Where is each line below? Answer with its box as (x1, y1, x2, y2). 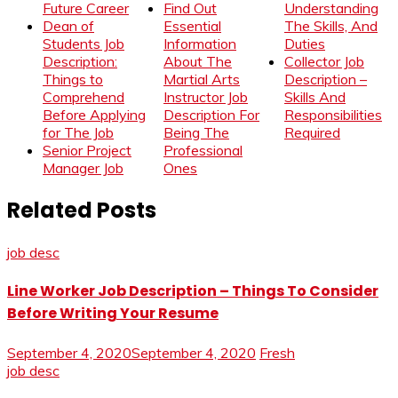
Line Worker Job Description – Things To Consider (7, 281, 378, 302)
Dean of (43, 17, 94, 36)
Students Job (43, 35, 124, 53)
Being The (163, 123, 229, 142)
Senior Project (43, 141, 131, 160)
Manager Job (43, 159, 123, 178)
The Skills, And (284, 17, 378, 36)
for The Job (43, 123, 114, 142)
